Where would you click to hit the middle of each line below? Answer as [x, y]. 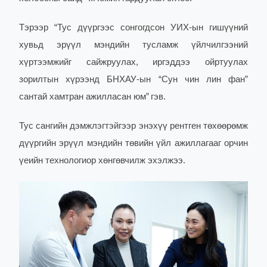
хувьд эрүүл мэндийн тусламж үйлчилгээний [133, 45]
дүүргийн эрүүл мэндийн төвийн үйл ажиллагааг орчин [133, 143]
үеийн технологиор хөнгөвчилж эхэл [93, 161]
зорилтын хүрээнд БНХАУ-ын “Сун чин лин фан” [133, 80]
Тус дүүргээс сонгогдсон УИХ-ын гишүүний [153, 28]
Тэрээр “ [38, 28]
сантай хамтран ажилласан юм [83, 97]
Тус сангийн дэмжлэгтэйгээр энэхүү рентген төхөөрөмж [133, 126]
